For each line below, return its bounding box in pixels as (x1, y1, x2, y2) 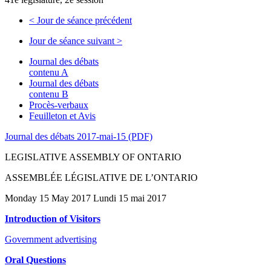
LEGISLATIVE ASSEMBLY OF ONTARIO (5, 151, 181, 162)
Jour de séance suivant (29, 35, 117, 46)
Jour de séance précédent (34, 15, 132, 25)
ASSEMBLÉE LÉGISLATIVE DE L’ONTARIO (5, 172, 198, 183)
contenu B (29, 88, 68, 99)
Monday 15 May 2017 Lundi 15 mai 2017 (5, 192, 166, 203)
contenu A (29, 67, 68, 77)
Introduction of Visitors (5, 213, 100, 224)
